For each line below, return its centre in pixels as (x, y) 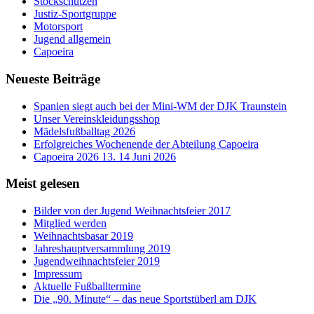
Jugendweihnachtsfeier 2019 (97, 261)
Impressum (58, 274)
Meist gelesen (43, 184)
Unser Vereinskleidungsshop (97, 118)
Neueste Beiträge (53, 78)
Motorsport (58, 27)
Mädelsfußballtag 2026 (84, 131)
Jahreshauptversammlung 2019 (102, 248)
